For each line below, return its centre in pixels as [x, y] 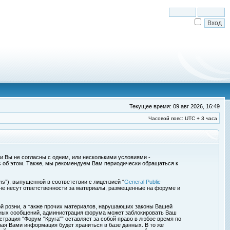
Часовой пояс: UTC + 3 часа [183, 118]
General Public [142, 182]
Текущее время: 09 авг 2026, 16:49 [175, 106]
